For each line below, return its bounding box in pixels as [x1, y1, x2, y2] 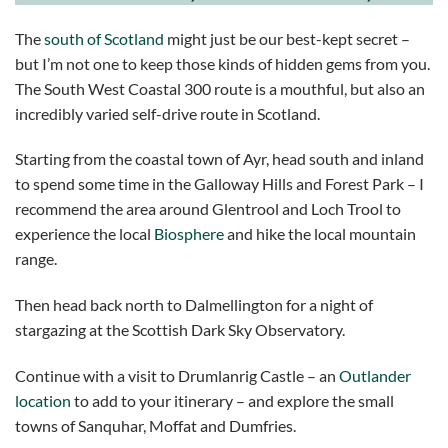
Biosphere [154, 224, 224, 244]
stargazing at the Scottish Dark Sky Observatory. [15, 320, 348, 340]
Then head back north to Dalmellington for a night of [15, 295, 373, 315]
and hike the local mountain [224, 224, 416, 244]
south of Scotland [44, 28, 164, 48]
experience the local [15, 224, 154, 244]
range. [15, 249, 60, 269]
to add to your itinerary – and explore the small [71, 390, 394, 410]
